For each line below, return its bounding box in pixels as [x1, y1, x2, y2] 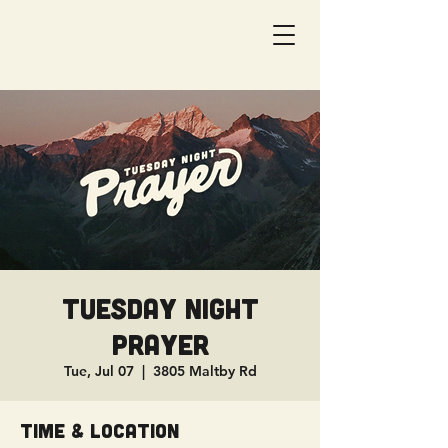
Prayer [111, 327, 209, 361]
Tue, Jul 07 [63, 362, 134, 380]
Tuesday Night [61, 291, 259, 325]
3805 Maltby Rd [152, 362, 257, 380]
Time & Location [20, 418, 179, 442]
